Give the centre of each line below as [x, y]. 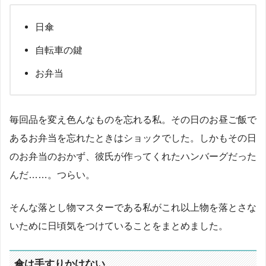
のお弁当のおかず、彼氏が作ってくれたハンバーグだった [133, 156]
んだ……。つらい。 [52, 174]
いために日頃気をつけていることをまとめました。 [119, 226]
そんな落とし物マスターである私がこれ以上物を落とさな [133, 208]
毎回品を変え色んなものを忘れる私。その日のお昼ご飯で [133, 119]
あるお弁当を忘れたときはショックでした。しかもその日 [133, 137]
